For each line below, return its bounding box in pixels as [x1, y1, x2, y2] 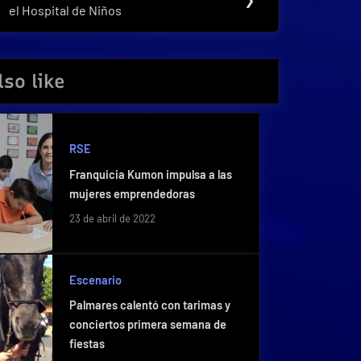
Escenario [68, 272, 122, 287]
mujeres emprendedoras [68, 186, 195, 201]
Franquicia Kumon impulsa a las [68, 167, 232, 181]
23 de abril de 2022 [68, 212, 156, 226]
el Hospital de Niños [9, 2, 122, 19]
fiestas [68, 337, 105, 351]
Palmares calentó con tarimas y [68, 298, 230, 313]
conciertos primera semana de [68, 317, 226, 332]
